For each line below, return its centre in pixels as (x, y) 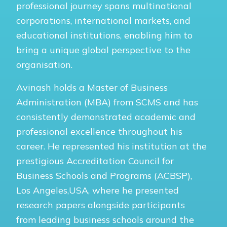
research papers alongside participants (101, 205)
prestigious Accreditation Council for (95, 161)
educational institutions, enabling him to (104, 35)
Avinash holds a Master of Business (92, 87)
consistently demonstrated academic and (106, 117)
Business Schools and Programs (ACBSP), (104, 175)
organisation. (44, 64)
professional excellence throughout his (99, 131)
